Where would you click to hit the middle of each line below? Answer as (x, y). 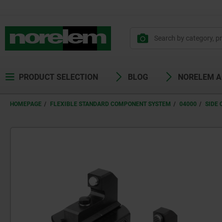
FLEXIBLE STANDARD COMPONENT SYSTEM (111, 104)
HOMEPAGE (26, 104)
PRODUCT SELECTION (58, 77)
